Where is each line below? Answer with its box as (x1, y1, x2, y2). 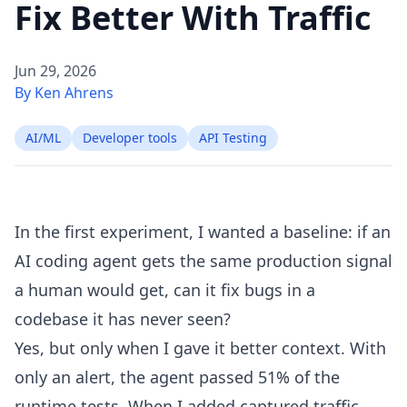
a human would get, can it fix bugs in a (15, 279, 315, 301)
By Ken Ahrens (15, 83, 114, 103)
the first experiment (35, 221, 189, 243)
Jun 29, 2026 (15, 61, 96, 81)
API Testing (199, 129, 267, 146)
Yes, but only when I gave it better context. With (15, 337, 386, 359)
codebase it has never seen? (15, 308, 231, 330)
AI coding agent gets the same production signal (15, 250, 392, 272)
